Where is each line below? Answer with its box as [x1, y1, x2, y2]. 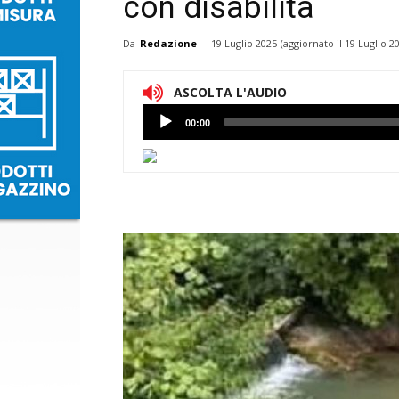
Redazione [140, 37, 197, 50]
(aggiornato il [281, 37, 345, 50]
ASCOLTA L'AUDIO [174, 84, 287, 102]
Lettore [142, 106, 184, 124]
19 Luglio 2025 [211, 37, 277, 50]
